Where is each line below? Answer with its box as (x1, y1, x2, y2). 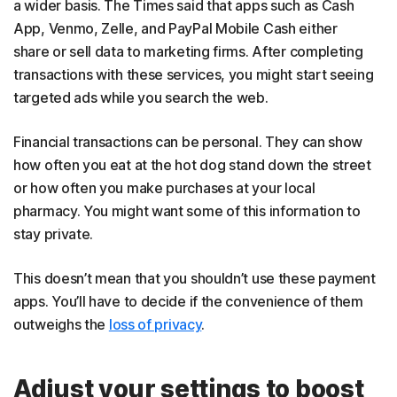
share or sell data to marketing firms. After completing (13, 43, 363, 60)
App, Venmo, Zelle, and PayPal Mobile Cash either (13, 19, 338, 37)
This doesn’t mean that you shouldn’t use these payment (13, 269, 376, 287)
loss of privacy (108, 315, 202, 333)
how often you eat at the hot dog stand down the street (13, 156, 371, 174)
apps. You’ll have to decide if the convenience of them (13, 292, 363, 310)
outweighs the (13, 315, 109, 333)
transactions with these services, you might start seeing (13, 66, 374, 83)
